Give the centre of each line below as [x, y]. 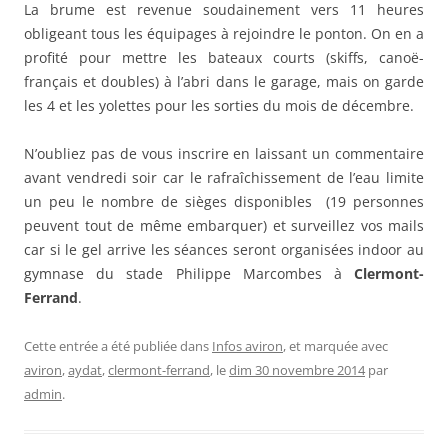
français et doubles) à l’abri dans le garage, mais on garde [224, 82]
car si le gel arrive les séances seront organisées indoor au [224, 250]
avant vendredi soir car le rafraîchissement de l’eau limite [224, 178]
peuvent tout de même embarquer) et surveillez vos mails [224, 226]
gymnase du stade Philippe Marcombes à [189, 274]
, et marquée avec [335, 346]
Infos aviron [247, 346]
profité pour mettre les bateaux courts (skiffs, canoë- [224, 58]
